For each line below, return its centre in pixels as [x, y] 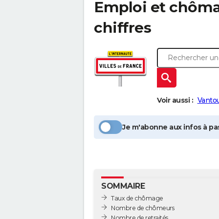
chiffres [122, 28]
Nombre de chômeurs [142, 208]
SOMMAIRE [123, 186]
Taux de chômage [137, 198]
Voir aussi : [175, 100]
